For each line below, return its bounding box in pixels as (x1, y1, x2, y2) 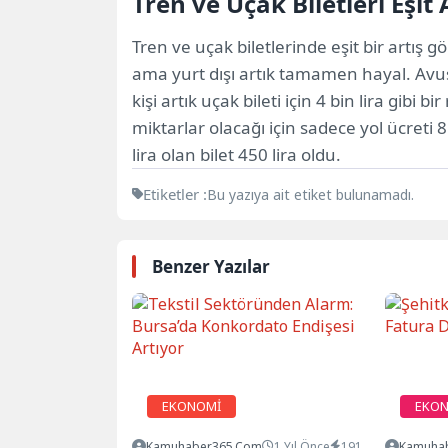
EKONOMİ (162, 396, 221, 415)
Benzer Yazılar (152, 254, 270, 278)
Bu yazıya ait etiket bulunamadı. (207, 184, 414, 204)
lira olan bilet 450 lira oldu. (132, 142, 341, 166)
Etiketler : (143, 183, 207, 204)
